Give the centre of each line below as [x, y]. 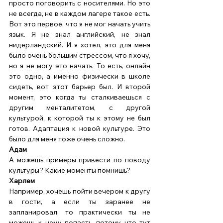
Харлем [22, 181]
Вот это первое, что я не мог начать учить [80, 24]
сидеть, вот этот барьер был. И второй [80, 87]
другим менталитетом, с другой [80, 108]
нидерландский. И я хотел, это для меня [80, 45]
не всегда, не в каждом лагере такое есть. [80, 14]
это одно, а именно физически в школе [80, 76]
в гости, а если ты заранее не [80, 202]
